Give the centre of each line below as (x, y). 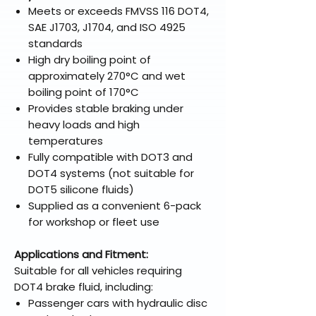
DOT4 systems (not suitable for (111, 174)
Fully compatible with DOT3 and (110, 157)
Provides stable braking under (106, 109)
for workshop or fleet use (94, 222)
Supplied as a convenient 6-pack (115, 206)
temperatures (66, 141)
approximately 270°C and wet (107, 76)
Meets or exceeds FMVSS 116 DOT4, (119, 11)
